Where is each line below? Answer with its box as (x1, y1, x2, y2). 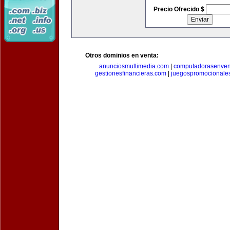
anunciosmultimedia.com (99, 63, 169, 70)
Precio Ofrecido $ (153, 6, 206, 13)
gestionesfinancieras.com (95, 70, 166, 77)
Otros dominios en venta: (85, 52, 159, 59)
